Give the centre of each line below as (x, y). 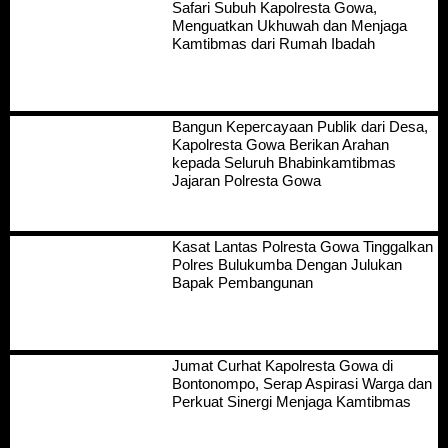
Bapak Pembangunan (242, 282)
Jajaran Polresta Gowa (246, 181)
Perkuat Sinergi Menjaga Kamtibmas (291, 402)
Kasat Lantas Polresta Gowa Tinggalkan (302, 246)
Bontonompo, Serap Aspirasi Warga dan (301, 384)
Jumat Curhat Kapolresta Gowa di (282, 366)
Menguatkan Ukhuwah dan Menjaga (289, 25)
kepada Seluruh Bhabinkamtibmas (283, 163)
